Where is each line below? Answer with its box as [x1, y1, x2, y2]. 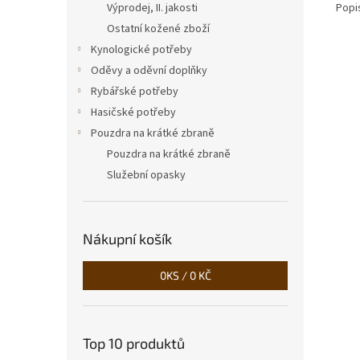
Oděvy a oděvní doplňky [91, 63, 207, 79]
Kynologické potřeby [91, 42, 192, 58]
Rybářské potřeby [91, 84, 178, 100]
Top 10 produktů [83, 334, 185, 352]
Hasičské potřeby [91, 104, 176, 121]
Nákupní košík [83, 230, 172, 247]
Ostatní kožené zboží [107, 21, 210, 37]
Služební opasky [107, 167, 186, 183]
